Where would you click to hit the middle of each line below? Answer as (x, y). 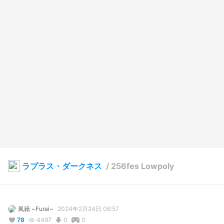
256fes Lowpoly (142, 166)
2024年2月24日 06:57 (88, 209)
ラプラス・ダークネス (62, 166)
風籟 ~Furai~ (36, 209)
